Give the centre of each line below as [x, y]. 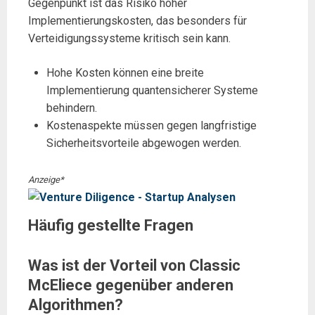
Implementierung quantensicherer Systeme [152, 91]
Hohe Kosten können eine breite [125, 73]
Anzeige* [46, 180]
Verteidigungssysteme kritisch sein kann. [129, 39]
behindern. [71, 108]
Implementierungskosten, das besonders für [137, 21]
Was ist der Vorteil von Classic [134, 265]
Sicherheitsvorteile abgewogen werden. [143, 143]
